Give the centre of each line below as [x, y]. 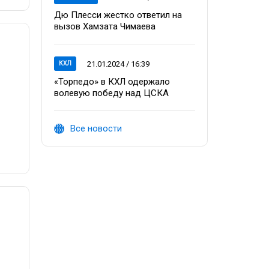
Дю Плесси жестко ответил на [118, 15]
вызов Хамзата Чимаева [105, 26]
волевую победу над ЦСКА [111, 93]
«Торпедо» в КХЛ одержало [112, 82]
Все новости [96, 128]
